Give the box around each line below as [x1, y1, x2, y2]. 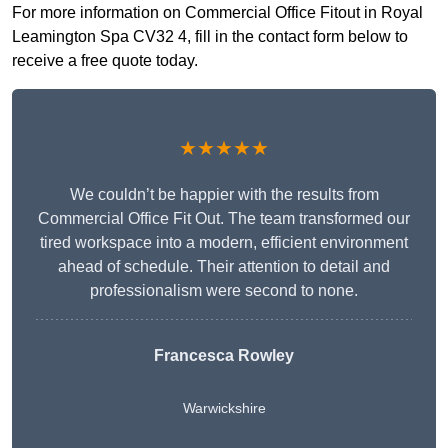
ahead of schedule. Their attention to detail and [58, 258, 390, 276]
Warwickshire [182, 400, 266, 417]
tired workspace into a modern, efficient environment [40, 234, 408, 252]
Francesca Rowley [154, 347, 294, 365]
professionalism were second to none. [90, 282, 358, 300]
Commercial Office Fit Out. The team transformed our [38, 210, 410, 228]
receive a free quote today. [12, 52, 198, 70]
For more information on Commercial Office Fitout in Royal [12, 4, 423, 22]
